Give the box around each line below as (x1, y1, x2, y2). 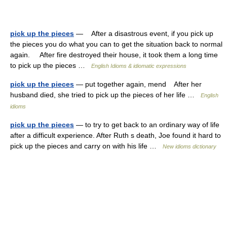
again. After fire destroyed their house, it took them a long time (10, 51, 218, 59)
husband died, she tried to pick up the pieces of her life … (10, 91, 201, 99)
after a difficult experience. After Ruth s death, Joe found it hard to (10, 131, 221, 139)
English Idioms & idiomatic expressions (91, 63, 186, 69)
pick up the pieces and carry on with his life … (10, 142, 163, 150)
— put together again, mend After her (74, 80, 202, 88)
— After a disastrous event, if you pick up (74, 29, 213, 37)
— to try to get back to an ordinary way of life (74, 121, 219, 129)
